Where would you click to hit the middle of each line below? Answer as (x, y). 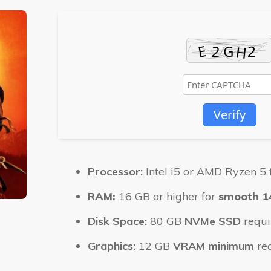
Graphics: (112, 246)
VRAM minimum (214, 246)
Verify (229, 115)
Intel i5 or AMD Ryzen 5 (206, 171)
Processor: (115, 171)
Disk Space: (117, 221)
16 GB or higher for (167, 196)
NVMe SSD (213, 221)
